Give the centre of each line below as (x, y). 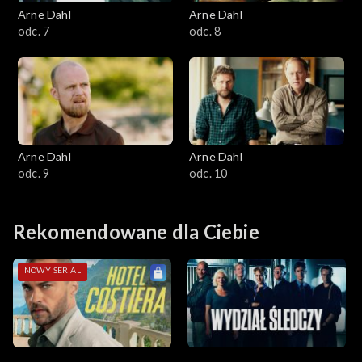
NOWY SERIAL (52, 270)
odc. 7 (34, 31)
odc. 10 (208, 173)
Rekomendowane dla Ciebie (136, 231)
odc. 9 (34, 173)
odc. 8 (205, 31)
